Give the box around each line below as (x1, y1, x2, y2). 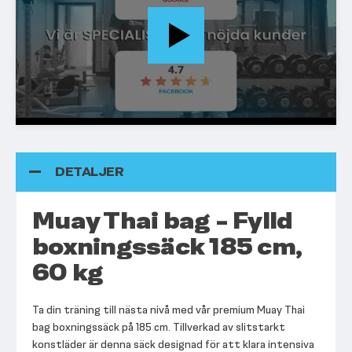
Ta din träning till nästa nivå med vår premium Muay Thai (32, 302, 305, 318)
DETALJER (55, 163, 124, 181)
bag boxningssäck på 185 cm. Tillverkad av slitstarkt (32, 320, 285, 335)
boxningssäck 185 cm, (32, 230, 302, 264)
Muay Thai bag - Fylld (32, 204, 293, 238)
